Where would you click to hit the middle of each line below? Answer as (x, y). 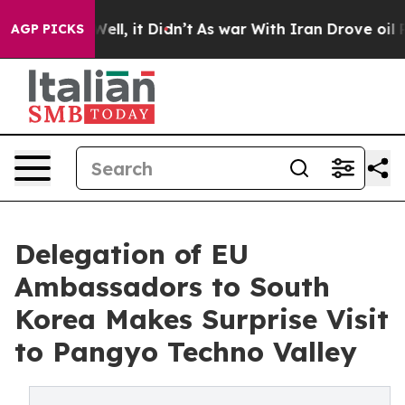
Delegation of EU (132, 254)
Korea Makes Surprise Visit (202, 319)
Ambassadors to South (172, 287)
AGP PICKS (47, 29)
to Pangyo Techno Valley (186, 352)
